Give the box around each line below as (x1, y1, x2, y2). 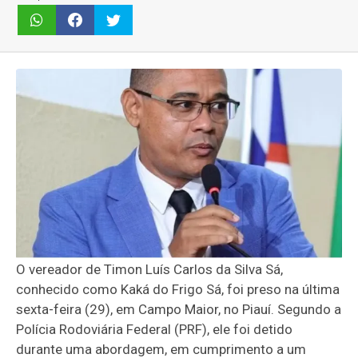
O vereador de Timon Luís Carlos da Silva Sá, (16, 261, 284, 278)
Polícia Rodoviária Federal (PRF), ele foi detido (16, 321, 293, 338)
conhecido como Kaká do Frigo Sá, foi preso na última (16, 281, 340, 298)
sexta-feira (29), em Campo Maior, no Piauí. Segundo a (16, 301, 342, 318)
